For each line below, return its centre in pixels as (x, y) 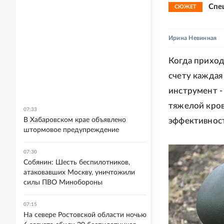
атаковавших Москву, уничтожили (79, 172)
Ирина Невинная (193, 38)
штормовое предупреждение (71, 130)
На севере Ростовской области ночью (85, 215)
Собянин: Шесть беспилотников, (77, 162)
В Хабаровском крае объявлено (75, 120)
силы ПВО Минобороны (63, 182)
